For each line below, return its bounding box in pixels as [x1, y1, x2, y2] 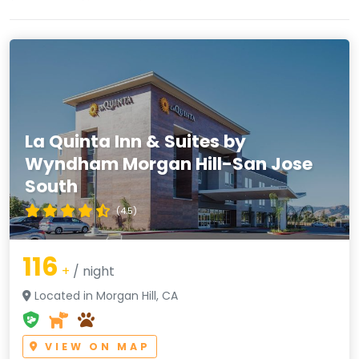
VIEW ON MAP [39, 340, 151, 353]
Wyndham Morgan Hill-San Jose [25, 151, 313, 176]
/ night [70, 262, 115, 280]
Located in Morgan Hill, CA [31, 288, 178, 304]
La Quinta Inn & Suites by [25, 128, 247, 154]
